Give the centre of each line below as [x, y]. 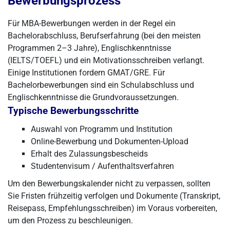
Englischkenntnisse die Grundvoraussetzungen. [93, 97]
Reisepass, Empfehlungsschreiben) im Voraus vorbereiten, [112, 208]
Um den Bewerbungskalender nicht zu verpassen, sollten [109, 184]
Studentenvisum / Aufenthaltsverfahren [102, 166]
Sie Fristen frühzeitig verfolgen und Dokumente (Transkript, [114, 196]
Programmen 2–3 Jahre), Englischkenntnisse [89, 48]
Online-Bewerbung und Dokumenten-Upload [110, 141]
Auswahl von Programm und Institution [102, 129]
